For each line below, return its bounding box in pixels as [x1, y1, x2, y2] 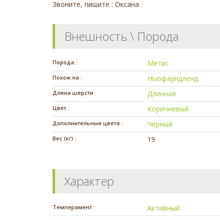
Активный [147, 203, 180, 213]
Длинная [147, 89, 176, 99]
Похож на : [53, 74, 82, 82]
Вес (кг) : [53, 135, 76, 142]
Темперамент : [53, 203, 95, 211]
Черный [147, 119, 173, 129]
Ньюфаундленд [147, 74, 198, 83]
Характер [64, 173, 114, 190]
